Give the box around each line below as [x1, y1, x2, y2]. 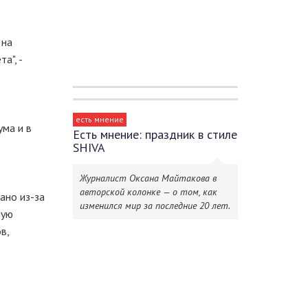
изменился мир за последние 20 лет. [80, 199, 230, 212]
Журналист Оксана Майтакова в [80, 172, 217, 184]
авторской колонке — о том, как [80, 186, 217, 198]
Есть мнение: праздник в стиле [73, 126, 237, 142]
